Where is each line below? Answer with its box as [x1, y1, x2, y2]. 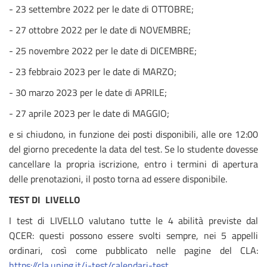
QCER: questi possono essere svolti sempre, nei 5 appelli [9, 228, 258, 243]
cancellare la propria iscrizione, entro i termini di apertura [9, 157, 258, 171]
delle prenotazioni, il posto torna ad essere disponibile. [9, 172, 227, 186]
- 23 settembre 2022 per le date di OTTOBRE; [9, 2, 194, 16]
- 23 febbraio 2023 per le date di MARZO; [9, 64, 176, 79]
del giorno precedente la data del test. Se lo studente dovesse [9, 142, 258, 156]
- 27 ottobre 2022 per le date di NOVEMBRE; [9, 23, 191, 37]
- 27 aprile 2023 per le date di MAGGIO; [9, 106, 169, 120]
